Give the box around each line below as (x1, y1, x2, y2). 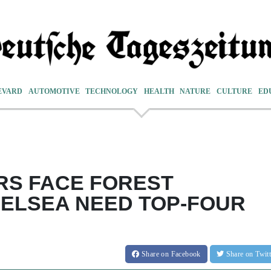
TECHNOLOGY (85, 87, 139, 96)
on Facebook (161, 249, 201, 258)
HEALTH (143, 87, 174, 96)
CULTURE (216, 87, 252, 96)
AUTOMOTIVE (28, 87, 80, 96)
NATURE (180, 87, 211, 96)
